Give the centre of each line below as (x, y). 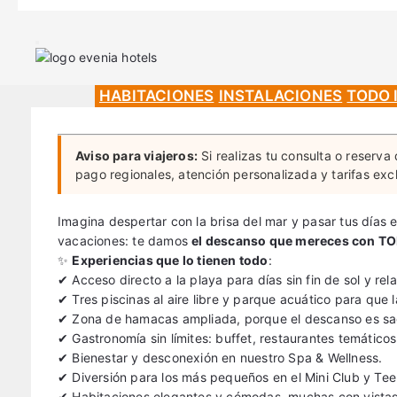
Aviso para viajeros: (136, 156)
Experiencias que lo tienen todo (170, 260)
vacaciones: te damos (125, 241)
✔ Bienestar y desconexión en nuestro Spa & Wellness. (220, 358)
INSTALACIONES (280, 96)
